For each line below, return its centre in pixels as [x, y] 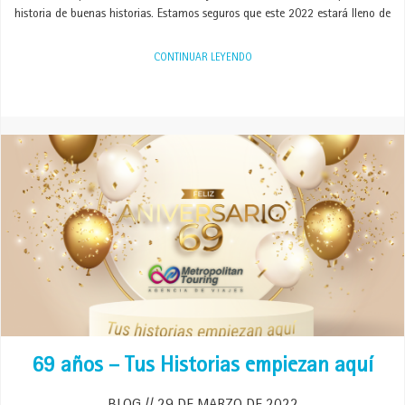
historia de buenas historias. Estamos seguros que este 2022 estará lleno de [202, 14]
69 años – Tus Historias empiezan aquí [202, 367]
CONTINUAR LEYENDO [202, 59]
